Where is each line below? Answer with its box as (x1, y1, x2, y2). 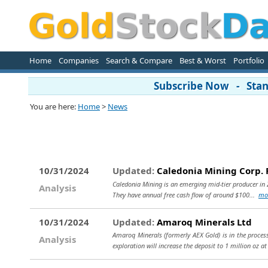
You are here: (30, 101, 78, 112)
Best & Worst (179, 55, 226, 66)
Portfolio (233, 55, 264, 66)
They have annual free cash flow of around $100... (112, 190, 258, 199)
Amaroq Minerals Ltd (154, 215, 252, 228)
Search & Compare (105, 55, 172, 66)
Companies (58, 55, 99, 66)
